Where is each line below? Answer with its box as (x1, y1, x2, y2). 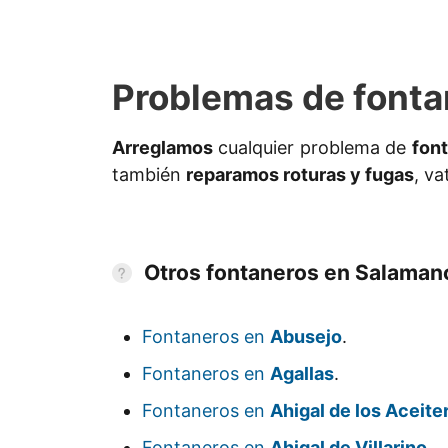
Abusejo (270, 326, 342, 348)
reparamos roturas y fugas (186, 164, 414, 186)
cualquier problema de (213, 137, 412, 159)
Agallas (270, 363, 334, 385)
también (112, 164, 186, 186)
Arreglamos (112, 137, 213, 159)
